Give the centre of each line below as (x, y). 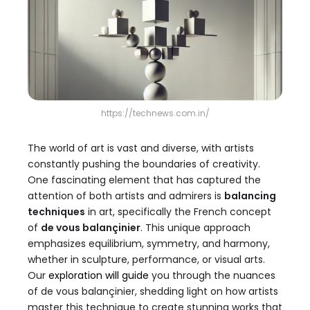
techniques (56, 212)
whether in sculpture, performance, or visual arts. (146, 260)
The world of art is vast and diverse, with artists (141, 148)
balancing (250, 196)
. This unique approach (195, 228)
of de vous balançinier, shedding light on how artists (153, 292)
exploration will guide (99, 276)
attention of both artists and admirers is (126, 196)
